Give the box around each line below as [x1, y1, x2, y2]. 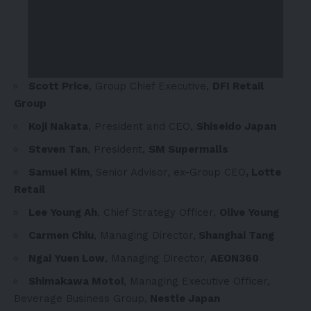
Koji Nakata [28, 120, 88, 133]
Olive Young [219, 206, 279, 219]
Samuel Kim [28, 166, 90, 179]
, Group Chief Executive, [89, 80, 212, 93]
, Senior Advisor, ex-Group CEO [90, 166, 246, 179]
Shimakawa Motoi [28, 275, 124, 288]
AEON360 [210, 252, 259, 265]
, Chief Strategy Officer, [97, 206, 219, 219]
